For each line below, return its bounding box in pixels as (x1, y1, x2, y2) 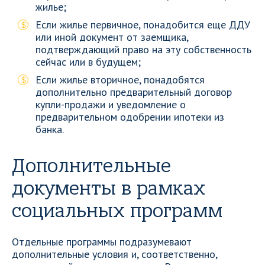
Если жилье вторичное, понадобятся (35, 73, 205, 86)
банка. (35, 122, 64, 136)
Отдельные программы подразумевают (12, 235, 192, 248)
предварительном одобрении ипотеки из (35, 110, 224, 124)
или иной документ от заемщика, (35, 30, 188, 44)
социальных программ (12, 200, 222, 222)
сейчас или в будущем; (35, 55, 141, 69)
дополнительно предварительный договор (35, 85, 232, 99)
